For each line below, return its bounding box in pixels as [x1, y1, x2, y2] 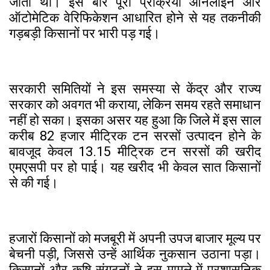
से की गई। [9, 175, 58, 190]
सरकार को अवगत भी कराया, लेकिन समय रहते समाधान [9, 96, 261, 112]
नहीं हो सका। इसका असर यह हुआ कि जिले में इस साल [9, 112, 261, 128]
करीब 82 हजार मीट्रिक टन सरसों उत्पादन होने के [9, 128, 261, 143]
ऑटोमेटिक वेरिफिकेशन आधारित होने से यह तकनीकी [9, 10, 261, 25]
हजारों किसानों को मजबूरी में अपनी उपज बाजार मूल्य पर [9, 230, 261, 246]
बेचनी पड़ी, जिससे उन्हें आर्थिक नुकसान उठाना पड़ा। [9, 246, 261, 262]
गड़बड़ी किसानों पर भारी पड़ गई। [9, 25, 160, 41]
